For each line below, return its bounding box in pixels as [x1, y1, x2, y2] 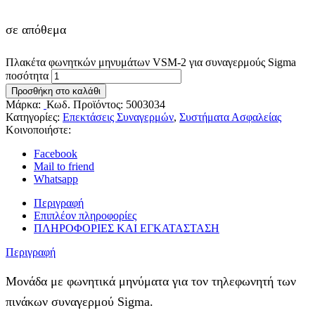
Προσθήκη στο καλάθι [11, 86, 101, 97]
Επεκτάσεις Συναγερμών [63, 111, 174, 124]
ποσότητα [6, 70, 49, 82]
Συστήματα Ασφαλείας [179, 111, 281, 124]
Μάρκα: [6, 98, 44, 111]
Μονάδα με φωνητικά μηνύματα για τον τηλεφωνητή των [6, 274, 296, 289]
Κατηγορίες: [6, 111, 63, 124]
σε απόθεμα [6, 22, 66, 37]
